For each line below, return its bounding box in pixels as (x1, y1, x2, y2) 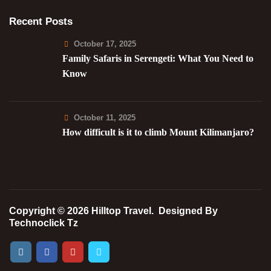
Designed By (158, 206, 218, 216)
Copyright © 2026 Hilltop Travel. (9, 206, 158, 216)
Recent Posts (9, 16, 73, 27)
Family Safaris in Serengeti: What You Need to (62, 53, 253, 64)
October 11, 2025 (74, 113, 136, 122)
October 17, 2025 (74, 39, 137, 48)
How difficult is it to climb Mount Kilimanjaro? (62, 127, 254, 137)
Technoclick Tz (9, 218, 78, 228)
